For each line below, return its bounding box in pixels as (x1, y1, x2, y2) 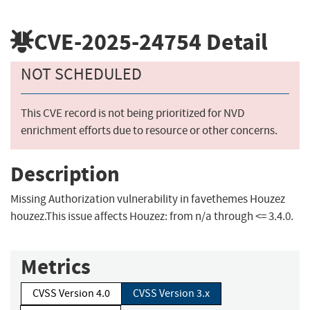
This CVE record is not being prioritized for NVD (21, 106, 244, 121)
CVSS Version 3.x (133, 286, 210, 301)
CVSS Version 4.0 (33, 286, 110, 301)
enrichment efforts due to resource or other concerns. (21, 123, 277, 138)
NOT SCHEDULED (21, 64, 142, 85)
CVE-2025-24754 (34, 26, 201, 57)
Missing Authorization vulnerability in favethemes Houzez (10, 192, 285, 207)
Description (10, 159, 120, 188)
